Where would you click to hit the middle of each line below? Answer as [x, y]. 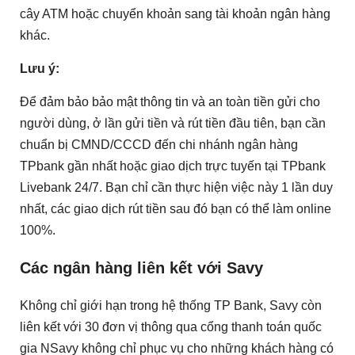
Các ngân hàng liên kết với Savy [141, 268]
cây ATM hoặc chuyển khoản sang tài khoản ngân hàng [175, 14]
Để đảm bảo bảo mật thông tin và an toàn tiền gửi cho [170, 102]
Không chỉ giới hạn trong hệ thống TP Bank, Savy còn [171, 305]
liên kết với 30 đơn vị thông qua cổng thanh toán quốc [171, 326]
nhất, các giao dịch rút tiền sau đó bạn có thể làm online [176, 209]
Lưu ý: [40, 69]
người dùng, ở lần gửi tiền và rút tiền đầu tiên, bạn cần [173, 124]
